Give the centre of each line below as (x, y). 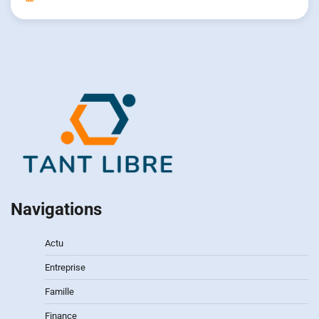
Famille (59, 292)
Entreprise (65, 268)
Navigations (56, 210)
